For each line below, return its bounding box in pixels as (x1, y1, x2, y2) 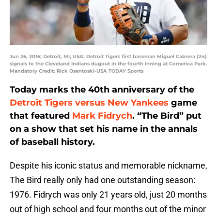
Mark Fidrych (72, 110, 132, 122)
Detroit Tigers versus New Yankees (10, 97, 169, 108)
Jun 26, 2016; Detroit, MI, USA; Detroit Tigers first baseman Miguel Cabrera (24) (10, 53, 207, 60)
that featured (10, 110, 72, 122)
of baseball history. (10, 137, 95, 148)
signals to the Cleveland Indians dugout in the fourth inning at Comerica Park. (10, 61, 207, 67)
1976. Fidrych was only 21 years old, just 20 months (10, 189, 207, 200)
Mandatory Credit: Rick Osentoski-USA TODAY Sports (10, 68, 143, 75)
